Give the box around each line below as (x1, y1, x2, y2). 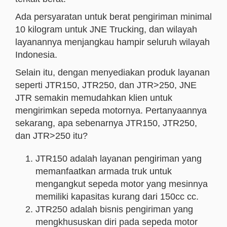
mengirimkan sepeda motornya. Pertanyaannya (15, 105, 207, 116)
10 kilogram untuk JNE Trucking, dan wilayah (15, 24, 197, 34)
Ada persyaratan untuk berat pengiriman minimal (15, 12, 212, 22)
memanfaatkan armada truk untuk (35, 166, 172, 176)
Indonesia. (15, 50, 57, 60)
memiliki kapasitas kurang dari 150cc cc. (35, 192, 199, 202)
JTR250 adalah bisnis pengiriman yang (35, 204, 193, 214)
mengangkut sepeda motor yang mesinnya (35, 179, 208, 189)
